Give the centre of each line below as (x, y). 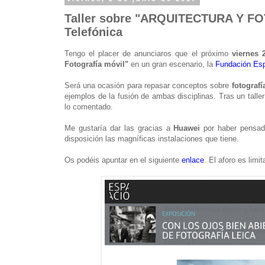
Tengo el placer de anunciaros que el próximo (148, 53)
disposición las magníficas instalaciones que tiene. (152, 138)
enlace (193, 160)
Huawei (187, 128)
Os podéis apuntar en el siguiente (123, 160)
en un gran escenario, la (172, 64)
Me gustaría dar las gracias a (119, 128)
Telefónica (93, 32)
